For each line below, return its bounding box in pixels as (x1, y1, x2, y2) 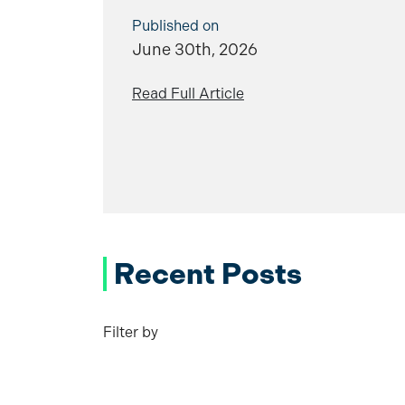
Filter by (103, 323, 158, 341)
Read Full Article (132, 84, 244, 102)
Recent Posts (114, 257, 302, 291)
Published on (132, 16, 219, 34)
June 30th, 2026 (132, 39, 258, 59)
